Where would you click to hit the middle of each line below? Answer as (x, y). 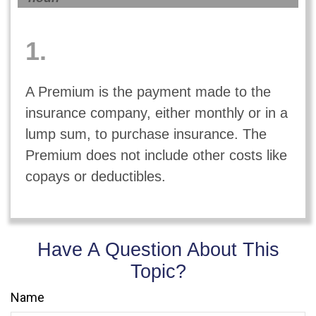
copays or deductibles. (95, 176)
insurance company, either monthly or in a (156, 113)
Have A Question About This (158, 250)
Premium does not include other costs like (156, 155)
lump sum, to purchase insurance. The (146, 134)
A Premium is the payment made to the (148, 91)
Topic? (158, 272)
